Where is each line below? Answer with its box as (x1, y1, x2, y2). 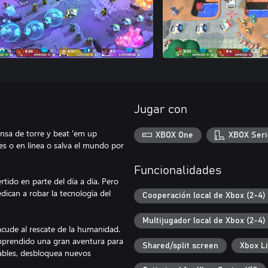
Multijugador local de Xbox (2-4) (142, 216, 266, 225)
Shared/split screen (142, 241, 218, 250)
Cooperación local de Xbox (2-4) (142, 191, 266, 200)
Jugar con (134, 103, 187, 115)
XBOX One (156, 130, 194, 139)
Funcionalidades (134, 164, 221, 176)
